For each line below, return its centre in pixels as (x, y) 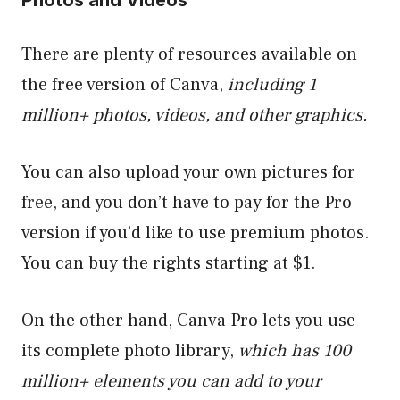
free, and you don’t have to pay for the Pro (187, 202)
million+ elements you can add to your (171, 381)
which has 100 (295, 350)
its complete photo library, (130, 350)
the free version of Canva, (125, 84)
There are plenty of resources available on (189, 54)
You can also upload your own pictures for (188, 172)
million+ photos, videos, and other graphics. (195, 115)
